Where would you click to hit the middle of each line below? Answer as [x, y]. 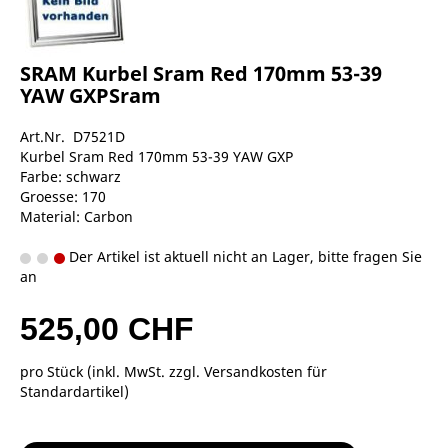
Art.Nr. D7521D [72, 136]
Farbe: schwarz [70, 176]
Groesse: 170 [63, 196]
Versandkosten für [265, 371]
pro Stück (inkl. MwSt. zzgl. [112, 371]
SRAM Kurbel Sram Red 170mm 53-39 [201, 73]
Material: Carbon [76, 216]
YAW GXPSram [90, 95]
